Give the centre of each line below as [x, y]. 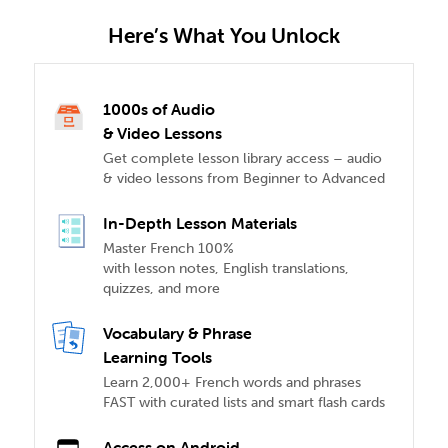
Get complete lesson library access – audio [242, 158]
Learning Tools [157, 357]
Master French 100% [168, 248]
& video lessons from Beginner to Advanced [244, 178]
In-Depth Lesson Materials [200, 223]
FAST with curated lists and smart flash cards [244, 402]
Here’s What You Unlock [224, 35]
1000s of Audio [159, 109]
